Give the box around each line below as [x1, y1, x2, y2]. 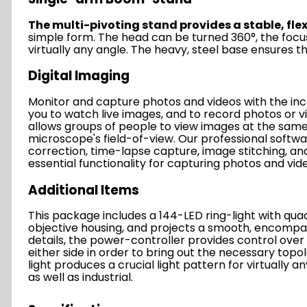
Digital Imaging [28, 66, 130, 86]
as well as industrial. [28, 269, 133, 286]
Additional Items [28, 180, 139, 199]
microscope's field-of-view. [28, 130, 175, 147]
